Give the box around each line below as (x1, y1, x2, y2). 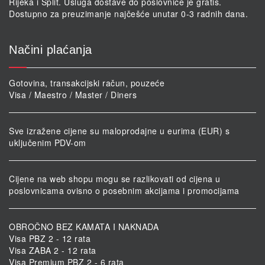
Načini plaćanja (9, 43, 92, 56)
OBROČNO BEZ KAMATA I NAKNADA (9, 220, 159, 232)
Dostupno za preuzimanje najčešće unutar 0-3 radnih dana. (9, 7, 248, 20)
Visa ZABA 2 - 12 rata (9, 244, 96, 256)
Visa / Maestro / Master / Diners (9, 88, 137, 101)
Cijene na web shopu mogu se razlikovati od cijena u (9, 172, 221, 185)
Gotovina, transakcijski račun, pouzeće (9, 76, 164, 89)
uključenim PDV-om (9, 136, 86, 148)
